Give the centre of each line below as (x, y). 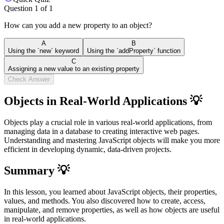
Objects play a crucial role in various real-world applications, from (108, 122)
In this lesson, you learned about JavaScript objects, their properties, (110, 191)
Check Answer (29, 79)
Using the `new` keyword (43, 51)
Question (19, 8)
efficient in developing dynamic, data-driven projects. (88, 149)
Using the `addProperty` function (134, 51)
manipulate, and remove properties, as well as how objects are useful (112, 209)
